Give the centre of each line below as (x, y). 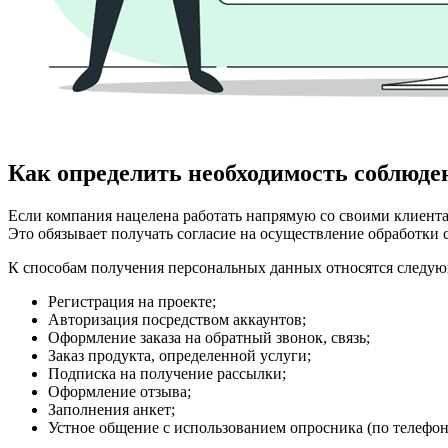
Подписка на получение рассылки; (167, 373)
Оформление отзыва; (119, 391)
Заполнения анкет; (111, 409)
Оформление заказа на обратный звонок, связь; (209, 337)
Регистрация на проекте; (132, 301)
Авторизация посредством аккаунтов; (177, 319)
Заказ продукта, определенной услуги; (179, 355)
